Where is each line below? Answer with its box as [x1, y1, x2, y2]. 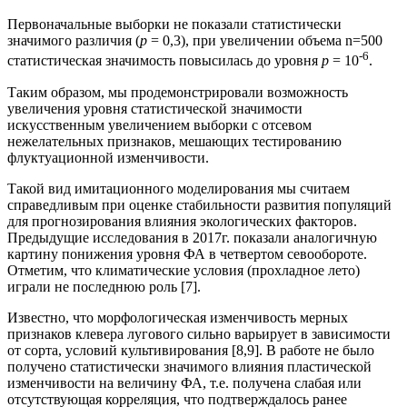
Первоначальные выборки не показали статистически [7, 16, 342, 33]
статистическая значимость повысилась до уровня [7, 53, 322, 69]
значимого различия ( [7, 33, 140, 49]
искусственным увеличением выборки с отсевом [7, 116, 312, 133]
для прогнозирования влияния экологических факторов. [7, 213, 357, 229]
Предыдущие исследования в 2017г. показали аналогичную [7, 229, 377, 245]
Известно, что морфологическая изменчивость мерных [7, 309, 348, 325]
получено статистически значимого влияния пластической [7, 358, 372, 374]
